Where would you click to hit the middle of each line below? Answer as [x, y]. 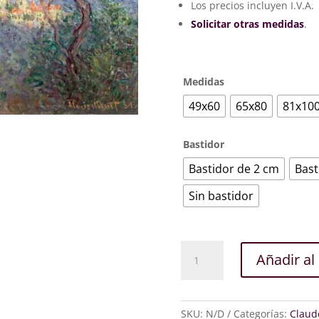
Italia [192, 264]
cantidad [201, 281]
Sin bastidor [221, 195]
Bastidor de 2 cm [234, 168]
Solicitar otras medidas [247, 24]
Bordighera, [208, 248]
